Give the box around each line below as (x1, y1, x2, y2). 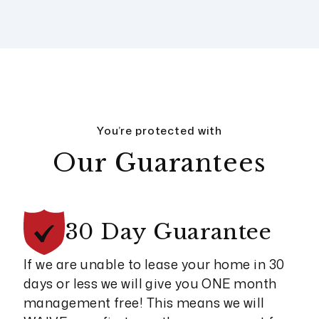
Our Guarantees (53, 147, 266, 179)
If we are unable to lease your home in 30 (23, 255, 285, 274)
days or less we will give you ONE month (23, 274, 277, 293)
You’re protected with (96, 122, 223, 139)
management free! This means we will (23, 293, 265, 313)
